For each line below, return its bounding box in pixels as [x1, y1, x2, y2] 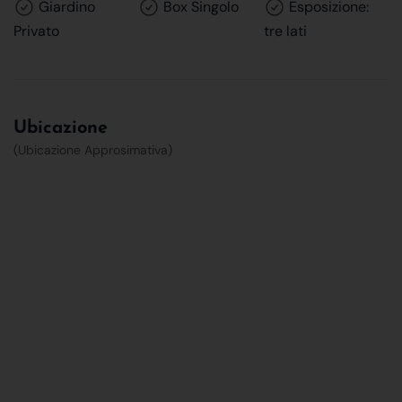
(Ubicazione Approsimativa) [13, 141, 172, 158]
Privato [13, 21, 59, 40]
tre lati [263, 21, 307, 40]
